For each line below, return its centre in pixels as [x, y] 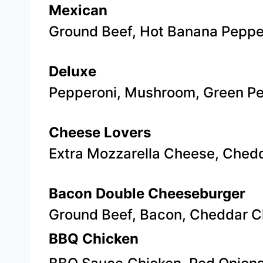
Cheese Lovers [100, 132]
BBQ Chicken [94, 239]
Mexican [78, 10]
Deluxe [73, 71]
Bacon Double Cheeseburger [147, 193]
